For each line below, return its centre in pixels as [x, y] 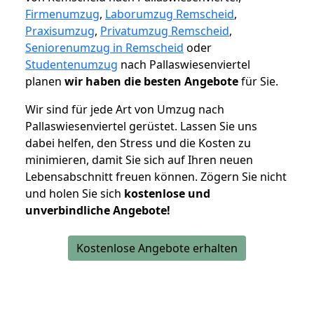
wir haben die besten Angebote [151, 82]
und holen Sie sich [75, 194]
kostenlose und [167, 194]
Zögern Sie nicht [244, 177]
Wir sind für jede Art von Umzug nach [125, 110]
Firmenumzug [62, 14]
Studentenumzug [71, 65]
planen [45, 82]
